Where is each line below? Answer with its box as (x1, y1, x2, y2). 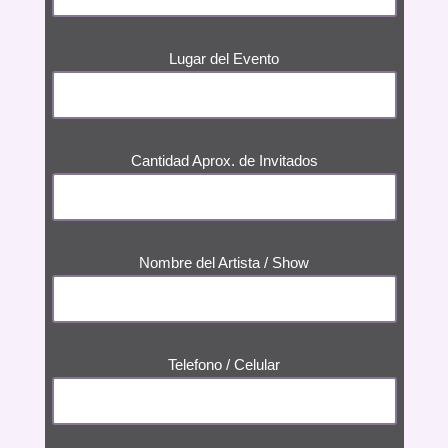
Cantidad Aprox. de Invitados (130, 152, 318, 170)
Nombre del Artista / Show (139, 254, 309, 272)
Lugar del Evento (169, 50, 279, 68)
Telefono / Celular (168, 356, 280, 374)
